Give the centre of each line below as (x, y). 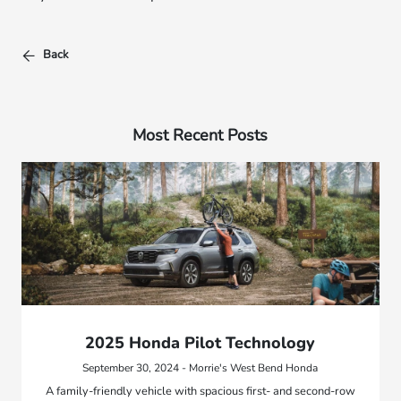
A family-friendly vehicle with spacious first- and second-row (200, 391)
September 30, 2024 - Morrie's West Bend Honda (200, 367)
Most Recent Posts (200, 135)
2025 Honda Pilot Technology (200, 342)
